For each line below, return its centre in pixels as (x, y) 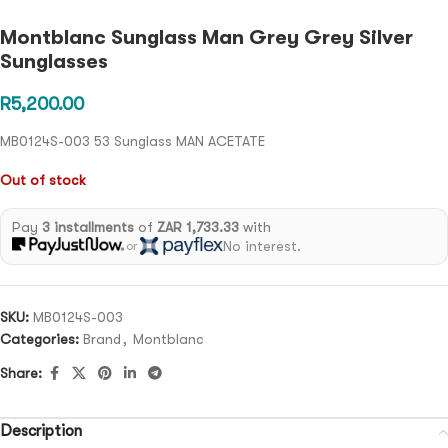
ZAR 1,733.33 (197, 226)
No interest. (261, 245)
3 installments (87, 226)
